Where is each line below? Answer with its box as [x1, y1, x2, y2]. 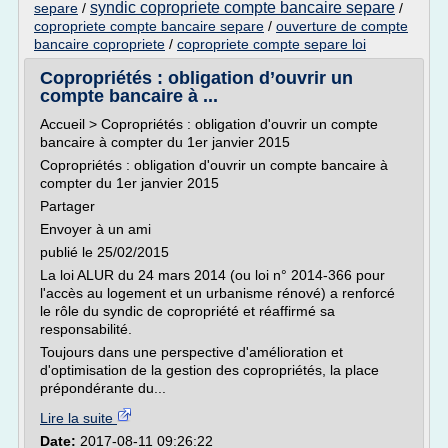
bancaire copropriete [34, 36, 165, 52]
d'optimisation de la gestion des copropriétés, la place [40, 362, 379, 378]
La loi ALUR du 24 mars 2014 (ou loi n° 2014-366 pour [40, 267, 385, 283]
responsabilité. [40, 321, 132, 337]
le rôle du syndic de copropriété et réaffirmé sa [40, 303, 335, 319]
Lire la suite [40, 410, 117, 426]
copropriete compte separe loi [177, 36, 366, 52]
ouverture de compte [276, 18, 408, 34]
